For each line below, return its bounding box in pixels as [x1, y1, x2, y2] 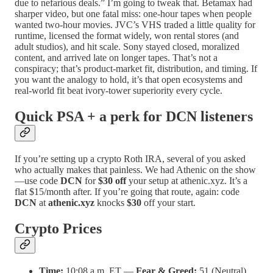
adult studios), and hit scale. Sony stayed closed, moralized [15, 41, 239, 52]
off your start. [141, 197, 196, 208]
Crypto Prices [15, 220, 102, 236]
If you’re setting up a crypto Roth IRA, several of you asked [15, 153, 246, 164]
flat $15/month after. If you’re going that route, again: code [15, 186, 239, 197]
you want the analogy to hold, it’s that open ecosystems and [15, 74, 243, 85]
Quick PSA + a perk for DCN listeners [15, 108, 253, 125]
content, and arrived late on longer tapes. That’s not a [15, 52, 218, 63]
